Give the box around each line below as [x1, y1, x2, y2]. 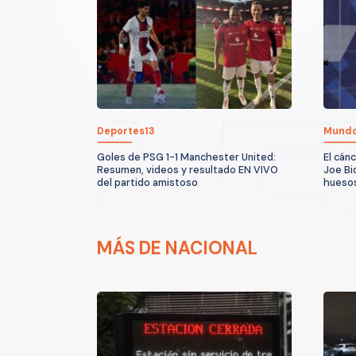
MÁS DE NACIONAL [97, 236, 257, 260]
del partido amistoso [97, 176, 198, 189]
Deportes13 [97, 124, 155, 137]
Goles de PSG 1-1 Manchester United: [97, 150, 276, 164]
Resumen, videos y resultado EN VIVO [97, 163, 278, 176]
